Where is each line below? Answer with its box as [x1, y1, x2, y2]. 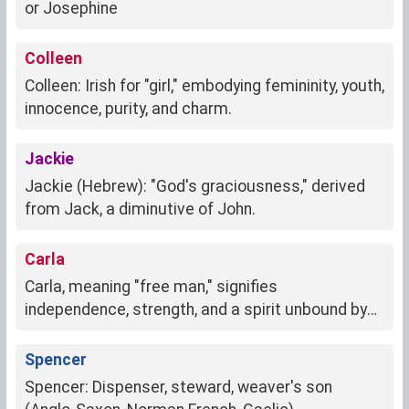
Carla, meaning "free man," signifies [25, 278, 278, 297]
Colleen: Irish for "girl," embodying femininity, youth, [25, 77, 384, 96]
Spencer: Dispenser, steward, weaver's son [25, 378, 332, 397]
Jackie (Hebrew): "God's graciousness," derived [25, 177, 365, 196]
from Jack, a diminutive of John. [25, 200, 256, 219]
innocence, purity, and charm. [25, 100, 232, 119]
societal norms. [25, 323, 138, 342]
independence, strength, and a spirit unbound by [25, 300, 367, 320]
